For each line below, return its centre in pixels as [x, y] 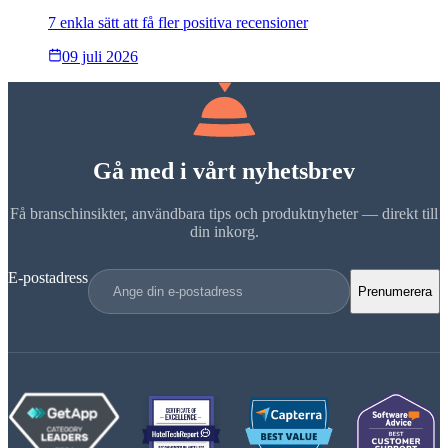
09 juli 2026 [100, 56]
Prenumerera [395, 291]
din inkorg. [224, 231]
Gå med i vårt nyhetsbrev [224, 170]
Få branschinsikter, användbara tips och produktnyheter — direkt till [224, 213]
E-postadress [48, 277]
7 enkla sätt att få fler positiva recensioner [178, 22]
